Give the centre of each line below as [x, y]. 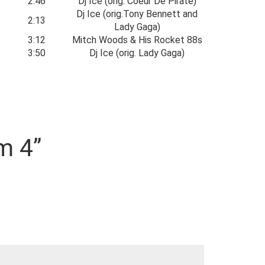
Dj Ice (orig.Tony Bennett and [137, 14]
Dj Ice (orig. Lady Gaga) [137, 53]
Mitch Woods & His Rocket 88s [137, 40]
